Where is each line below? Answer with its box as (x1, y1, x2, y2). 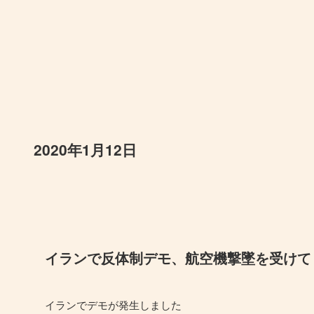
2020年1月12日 (34, 138, 137, 160)
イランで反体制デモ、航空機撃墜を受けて (45, 248, 311, 268)
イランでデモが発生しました (45, 297, 182, 313)
